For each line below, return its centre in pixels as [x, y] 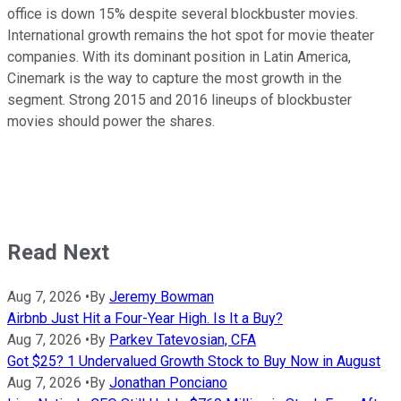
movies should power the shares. [113, 121]
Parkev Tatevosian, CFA [183, 339]
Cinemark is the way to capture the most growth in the [175, 78]
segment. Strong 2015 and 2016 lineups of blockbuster [179, 99]
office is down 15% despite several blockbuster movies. [183, 13]
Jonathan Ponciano [168, 382]
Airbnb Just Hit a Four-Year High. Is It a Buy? [145, 318]
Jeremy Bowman [162, 296]
